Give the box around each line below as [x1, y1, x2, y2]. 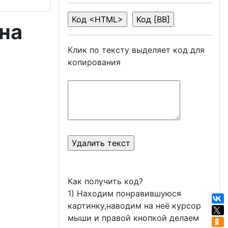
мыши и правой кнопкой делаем [68, 212, 199, 223]
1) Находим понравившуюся [68, 188, 181, 198]
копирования [68, 56, 121, 67]
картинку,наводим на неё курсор [68, 200, 201, 211]
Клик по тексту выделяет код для [68, 44, 205, 55]
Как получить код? [68, 176, 143, 186]
